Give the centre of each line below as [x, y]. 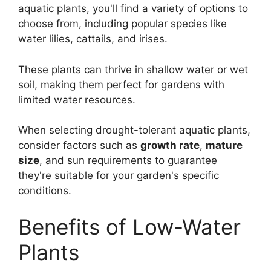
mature [224, 145]
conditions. [45, 191]
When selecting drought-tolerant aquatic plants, [134, 130]
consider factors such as [79, 145]
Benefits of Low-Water [129, 227]
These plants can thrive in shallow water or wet [133, 69]
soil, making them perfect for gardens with [121, 84]
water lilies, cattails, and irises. [93, 39]
